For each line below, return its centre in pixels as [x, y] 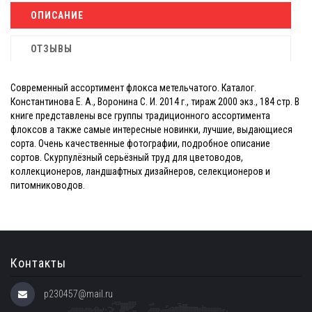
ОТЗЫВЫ [52, 49]
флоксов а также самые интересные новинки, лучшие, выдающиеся [151, 130]
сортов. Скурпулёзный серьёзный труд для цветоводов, [127, 157]
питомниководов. [48, 185]
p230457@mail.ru [78, 294]
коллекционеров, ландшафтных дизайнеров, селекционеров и [140, 171]
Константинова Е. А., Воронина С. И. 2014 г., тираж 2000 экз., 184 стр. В [155, 102]
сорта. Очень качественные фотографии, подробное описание [140, 143]
